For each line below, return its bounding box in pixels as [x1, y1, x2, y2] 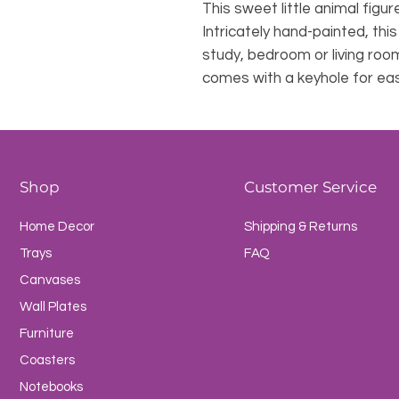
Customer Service [244, 178, 377, 197]
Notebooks [20, 380, 83, 395]
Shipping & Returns [244, 220, 357, 234]
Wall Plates [20, 300, 86, 314]
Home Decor [20, 220, 94, 234]
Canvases [20, 273, 80, 288]
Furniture [20, 327, 74, 341]
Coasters [20, 354, 75, 368]
